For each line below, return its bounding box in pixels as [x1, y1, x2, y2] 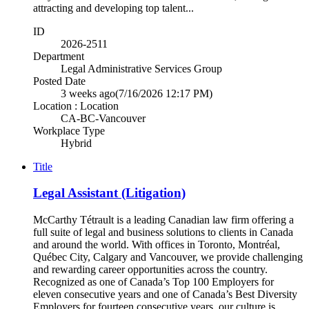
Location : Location [33, 99, 119, 112]
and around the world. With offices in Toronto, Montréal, [33, 238, 280, 250]
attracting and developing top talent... [33, 1, 194, 14]
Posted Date [33, 74, 86, 87]
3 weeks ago [61, 87, 115, 99]
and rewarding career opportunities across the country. [33, 263, 268, 275]
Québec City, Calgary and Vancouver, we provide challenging [33, 250, 303, 263]
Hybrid [61, 137, 92, 149]
